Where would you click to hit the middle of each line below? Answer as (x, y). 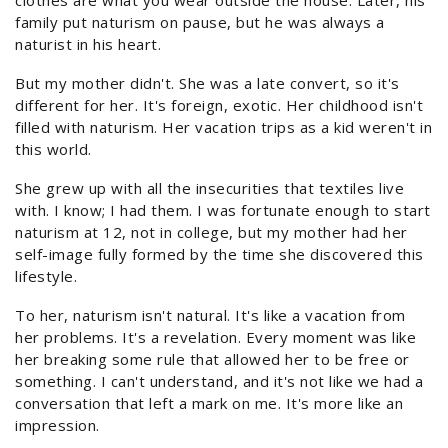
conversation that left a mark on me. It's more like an (209, 403)
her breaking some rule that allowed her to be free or (212, 359)
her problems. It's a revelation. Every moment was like (215, 337)
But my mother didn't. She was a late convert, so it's (207, 83)
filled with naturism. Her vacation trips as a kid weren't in (223, 127)
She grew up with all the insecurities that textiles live (209, 188)
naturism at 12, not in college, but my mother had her (211, 232)
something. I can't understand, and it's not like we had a (219, 381)
